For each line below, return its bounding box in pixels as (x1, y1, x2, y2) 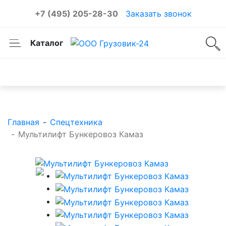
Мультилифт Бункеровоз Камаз (18, 129, 143, 139)
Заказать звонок (125, 9, 192, 19)
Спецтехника (50, 117, 102, 127)
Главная (8, 117, 39, 127)
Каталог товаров (79, 67, 147, 77)
